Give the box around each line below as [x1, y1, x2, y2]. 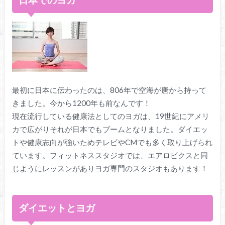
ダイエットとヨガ [19, 202, 95, 214]
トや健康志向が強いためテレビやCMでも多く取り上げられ [12, 137, 212, 147]
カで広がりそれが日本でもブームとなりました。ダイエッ [12, 124, 208, 134]
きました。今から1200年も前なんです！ [12, 98, 151, 107]
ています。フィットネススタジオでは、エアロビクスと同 [12, 150, 208, 160]
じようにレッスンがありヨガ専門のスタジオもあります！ [12, 163, 208, 173]
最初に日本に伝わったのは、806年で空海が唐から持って [12, 85, 206, 94]
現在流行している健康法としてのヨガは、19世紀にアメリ [12, 111, 209, 121]
